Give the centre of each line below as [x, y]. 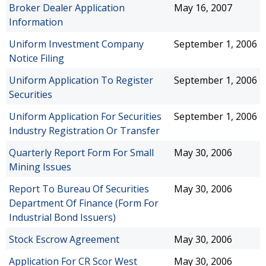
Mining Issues [40, 167]
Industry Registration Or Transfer [84, 131]
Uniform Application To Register [81, 80]
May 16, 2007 [203, 8]
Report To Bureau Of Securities [79, 189]
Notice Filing [37, 58]
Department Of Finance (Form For [84, 203]
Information [36, 22]
